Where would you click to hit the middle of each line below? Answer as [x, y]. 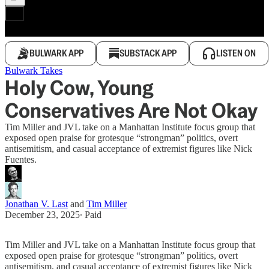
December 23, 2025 [42, 215]
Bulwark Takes [34, 71]
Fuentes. [21, 159]
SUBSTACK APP [148, 53]
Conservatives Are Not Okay [131, 110]
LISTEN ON [236, 53]
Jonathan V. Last [36, 204]
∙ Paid [91, 215]
